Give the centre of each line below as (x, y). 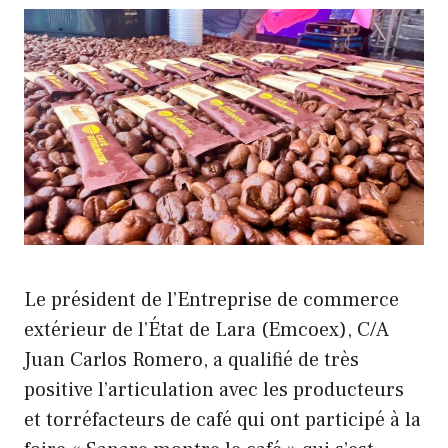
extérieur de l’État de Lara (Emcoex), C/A (206, 329)
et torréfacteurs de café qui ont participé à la (222, 419)
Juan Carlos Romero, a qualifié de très (191, 359)
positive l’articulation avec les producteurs (214, 389)
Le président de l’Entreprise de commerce (211, 299)
